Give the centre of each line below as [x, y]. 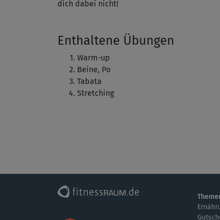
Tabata [89, 82]
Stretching [96, 93]
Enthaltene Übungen [116, 41]
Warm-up [94, 58]
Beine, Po [94, 70]
